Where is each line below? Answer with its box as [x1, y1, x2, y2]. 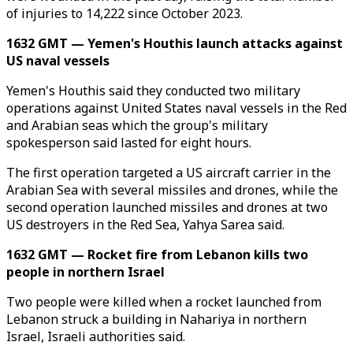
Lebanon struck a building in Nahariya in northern [6, 310, 307, 328]
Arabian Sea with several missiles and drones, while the [6, 181, 338, 199]
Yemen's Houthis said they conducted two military [6, 82, 300, 99]
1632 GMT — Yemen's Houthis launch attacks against [6, 35, 343, 52]
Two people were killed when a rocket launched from [6, 293, 321, 310]
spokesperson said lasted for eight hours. [6, 134, 251, 151]
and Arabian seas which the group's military [6, 117, 268, 134]
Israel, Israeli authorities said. [6, 328, 185, 345]
